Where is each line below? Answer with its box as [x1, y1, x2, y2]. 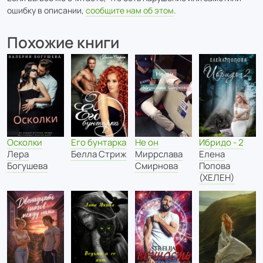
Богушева [7, 159, 48, 172]
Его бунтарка [71, 136, 126, 149]
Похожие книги [7, 31, 119, 53]
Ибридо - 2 [199, 136, 244, 149]
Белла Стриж [71, 147, 126, 160]
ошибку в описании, [7, 4, 86, 16]
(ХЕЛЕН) [199, 171, 234, 184]
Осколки [7, 136, 42, 149]
